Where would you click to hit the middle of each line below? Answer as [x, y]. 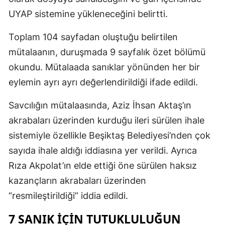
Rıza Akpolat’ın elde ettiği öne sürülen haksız [103, 165]
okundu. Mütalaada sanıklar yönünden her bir [104, 67]
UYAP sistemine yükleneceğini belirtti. [88, 14]
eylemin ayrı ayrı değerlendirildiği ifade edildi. [103, 82]
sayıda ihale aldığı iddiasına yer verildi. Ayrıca [103, 150]
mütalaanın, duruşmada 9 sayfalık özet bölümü [107, 52]
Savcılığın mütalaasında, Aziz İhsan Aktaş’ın [100, 105]
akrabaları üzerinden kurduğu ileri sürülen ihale [106, 120]
